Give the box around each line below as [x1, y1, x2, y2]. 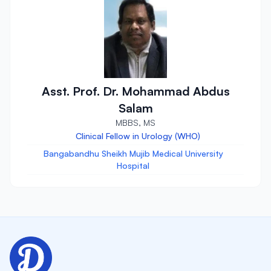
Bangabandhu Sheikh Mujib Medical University [43, 148, 223, 158]
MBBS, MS [116, 117, 155, 128]
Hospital [117, 160, 149, 171]
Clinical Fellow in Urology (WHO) [76, 130, 200, 141]
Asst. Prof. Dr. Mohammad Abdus [41, 83, 230, 99]
